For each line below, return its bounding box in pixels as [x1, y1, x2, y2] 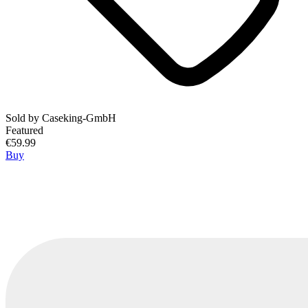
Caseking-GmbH [42, 112, 116, 124]
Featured [5, 124, 43, 137]
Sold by [5, 112, 42, 124]
